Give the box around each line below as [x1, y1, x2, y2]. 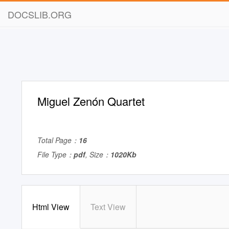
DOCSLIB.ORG [8, 8, 72, 21]
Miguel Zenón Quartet [37, 93, 145, 109]
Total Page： [37, 135, 79, 145]
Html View [32, 201, 70, 213]
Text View [90, 201, 126, 213]
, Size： [85, 149, 110, 159]
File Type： [37, 149, 74, 159]
